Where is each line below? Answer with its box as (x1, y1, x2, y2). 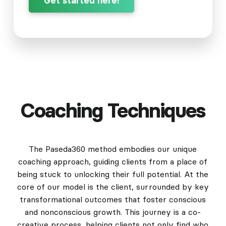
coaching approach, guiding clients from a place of (18, 156, 208, 167)
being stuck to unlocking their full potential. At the (17, 169, 209, 180)
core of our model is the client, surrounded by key (17, 182, 209, 192)
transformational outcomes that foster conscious (20, 194, 206, 205)
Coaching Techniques (21, 98, 205, 124)
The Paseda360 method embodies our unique (29, 144, 197, 154)
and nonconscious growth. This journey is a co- (25, 207, 201, 217)
